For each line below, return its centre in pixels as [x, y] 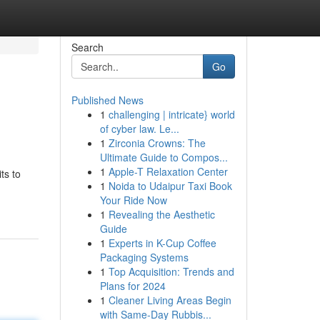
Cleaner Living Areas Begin [170, 300]
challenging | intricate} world [171, 114]
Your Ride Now [133, 200]
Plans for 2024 [132, 286]
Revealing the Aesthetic [161, 214]
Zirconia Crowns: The [157, 143]
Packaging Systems [144, 257]
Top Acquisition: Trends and [171, 271]
